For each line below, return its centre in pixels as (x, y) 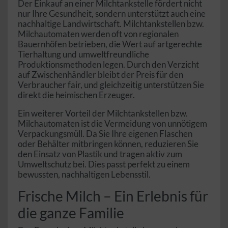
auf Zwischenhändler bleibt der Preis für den (101, 75)
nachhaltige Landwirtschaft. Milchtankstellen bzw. (111, 24)
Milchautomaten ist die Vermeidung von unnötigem (112, 124)
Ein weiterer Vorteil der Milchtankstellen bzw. (103, 113)
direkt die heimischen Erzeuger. (76, 95)
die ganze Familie (71, 213)
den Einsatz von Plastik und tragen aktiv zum (100, 154)
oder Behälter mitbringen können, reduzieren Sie (108, 144)
